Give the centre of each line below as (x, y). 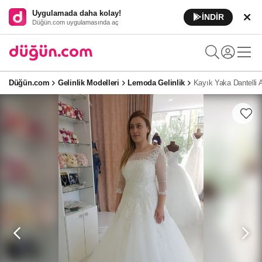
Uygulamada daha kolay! (77, 13)
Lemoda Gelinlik (156, 83)
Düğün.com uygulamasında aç (75, 22)
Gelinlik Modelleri (89, 83)
